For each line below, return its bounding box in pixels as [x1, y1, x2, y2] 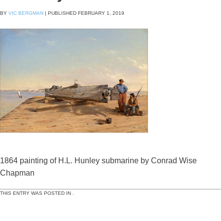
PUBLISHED [48, 10, 78, 16]
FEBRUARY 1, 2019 [78, 10, 124, 16]
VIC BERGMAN [8, 10, 43, 16]
